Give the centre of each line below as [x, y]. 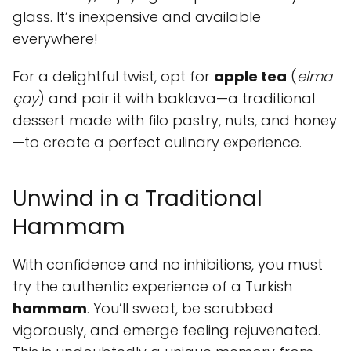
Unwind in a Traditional [138, 199]
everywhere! [55, 39]
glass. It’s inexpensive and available [137, 17]
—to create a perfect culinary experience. [157, 142]
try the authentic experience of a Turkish [152, 286]
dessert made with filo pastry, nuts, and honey [175, 120]
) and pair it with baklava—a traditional [177, 98]
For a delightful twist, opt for [113, 76]
